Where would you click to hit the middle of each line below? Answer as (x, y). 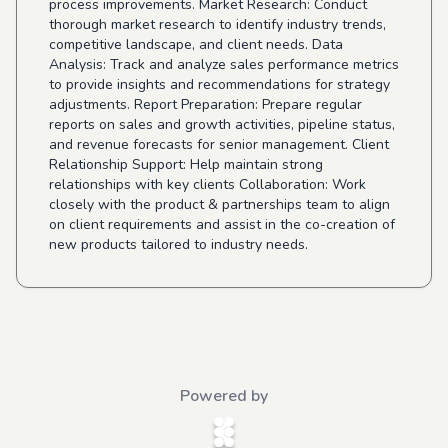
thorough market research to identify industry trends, (217, 24)
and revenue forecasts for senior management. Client (219, 144)
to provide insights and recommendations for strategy (219, 84)
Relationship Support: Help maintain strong (186, 164)
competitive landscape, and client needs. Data (196, 44)
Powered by (224, 396)
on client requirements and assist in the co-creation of (222, 224)
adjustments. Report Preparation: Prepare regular (205, 104)
